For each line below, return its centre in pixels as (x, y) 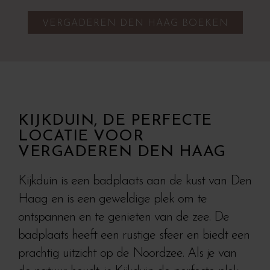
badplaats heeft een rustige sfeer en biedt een (134, 235)
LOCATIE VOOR (81, 137)
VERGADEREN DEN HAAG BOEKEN (135, 24)
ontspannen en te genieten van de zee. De (124, 217)
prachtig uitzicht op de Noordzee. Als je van (127, 253)
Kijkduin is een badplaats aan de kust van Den (135, 181)
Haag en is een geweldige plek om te (112, 199)
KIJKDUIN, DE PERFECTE (115, 121)
